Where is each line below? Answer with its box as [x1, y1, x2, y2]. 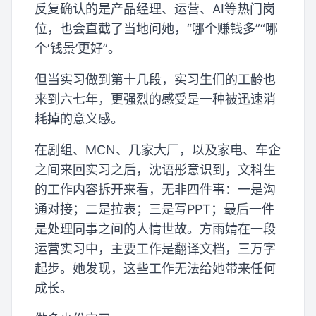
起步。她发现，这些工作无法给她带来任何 [35, 260, 276, 276]
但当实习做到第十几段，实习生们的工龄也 [35, 71, 276, 87]
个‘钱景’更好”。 [35, 40, 121, 56]
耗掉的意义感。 [35, 111, 123, 126]
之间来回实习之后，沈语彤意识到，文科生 [35, 162, 276, 177]
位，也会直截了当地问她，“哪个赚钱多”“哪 [35, 20, 278, 36]
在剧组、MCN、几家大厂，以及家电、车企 [35, 142, 281, 157]
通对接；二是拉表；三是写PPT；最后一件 [35, 201, 274, 217]
